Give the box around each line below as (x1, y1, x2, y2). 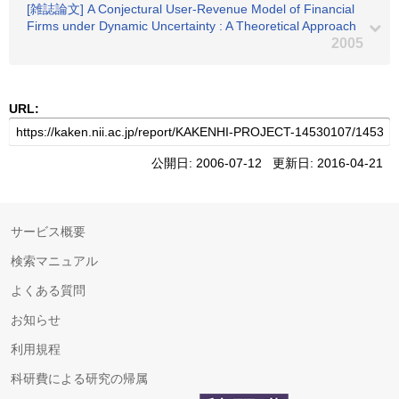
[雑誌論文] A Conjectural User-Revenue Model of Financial (27, 2, 354, 16)
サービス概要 (11, 224, 85, 239)
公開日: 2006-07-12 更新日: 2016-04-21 (151, 156, 390, 170)
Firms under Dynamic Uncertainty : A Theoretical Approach (27, 19, 356, 33)
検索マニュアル (11, 254, 98, 268)
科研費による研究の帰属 (11, 371, 148, 386)
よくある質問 (11, 283, 85, 297)
